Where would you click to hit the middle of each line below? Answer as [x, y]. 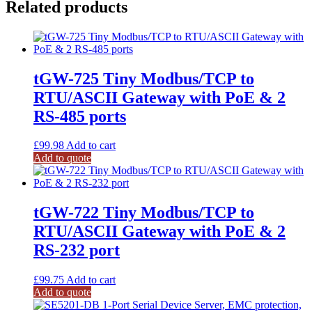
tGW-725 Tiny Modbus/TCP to [144, 78]
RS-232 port [77, 250]
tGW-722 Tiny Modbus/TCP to [144, 213]
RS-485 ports [80, 116]
